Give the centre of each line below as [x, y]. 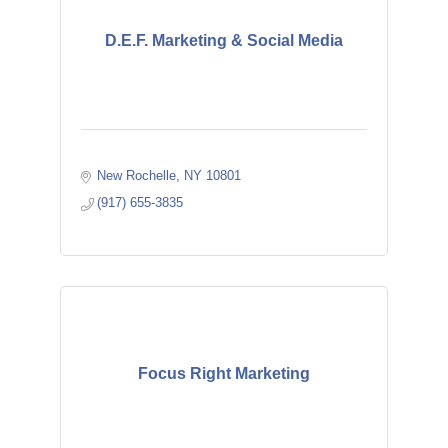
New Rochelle [137, 175]
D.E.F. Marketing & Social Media [223, 40]
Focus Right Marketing [223, 373]
